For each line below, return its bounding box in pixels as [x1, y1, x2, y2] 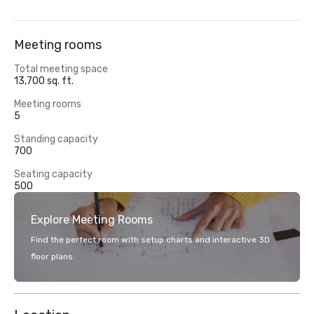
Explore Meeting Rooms [31, 213, 153, 226]
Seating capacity [14, 168, 93, 180]
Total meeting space [14, 63, 108, 75]
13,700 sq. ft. [14, 75, 74, 87]
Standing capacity [14, 133, 98, 145]
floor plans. [31, 252, 75, 261]
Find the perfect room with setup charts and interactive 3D [31, 235, 270, 245]
